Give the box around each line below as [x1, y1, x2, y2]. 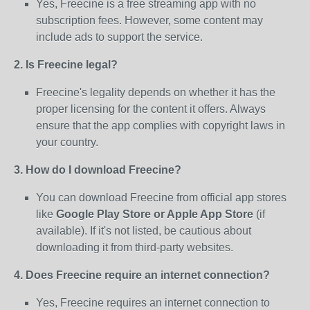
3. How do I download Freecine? [14, 164, 181, 176]
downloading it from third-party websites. [36, 241, 233, 253]
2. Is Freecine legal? [14, 59, 118, 71]
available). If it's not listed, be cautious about [36, 225, 251, 237]
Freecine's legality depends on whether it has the [36, 86, 275, 98]
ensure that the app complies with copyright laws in [36, 120, 285, 131]
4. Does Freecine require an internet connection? [14, 269, 270, 281]
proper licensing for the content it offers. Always [36, 103, 266, 115]
